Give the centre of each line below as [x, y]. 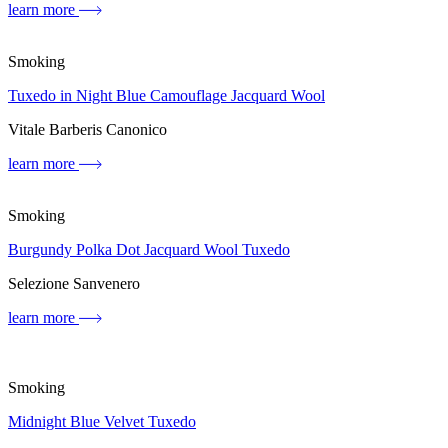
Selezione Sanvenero [74, 284]
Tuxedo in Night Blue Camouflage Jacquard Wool [166, 96]
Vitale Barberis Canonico [87, 130]
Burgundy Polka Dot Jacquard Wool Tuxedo [149, 250]
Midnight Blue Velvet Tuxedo [102, 422]
